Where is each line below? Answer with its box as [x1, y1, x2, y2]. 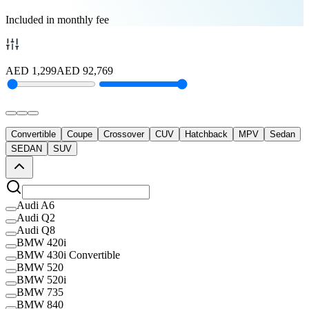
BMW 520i [17, 273, 66, 286]
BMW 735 [17, 286, 63, 298]
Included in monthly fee [6, 13, 109, 26]
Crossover [103, 128, 144, 139]
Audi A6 [17, 199, 54, 211]
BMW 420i [17, 236, 66, 248]
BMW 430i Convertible [17, 248, 120, 261]
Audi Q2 [17, 211, 55, 223]
